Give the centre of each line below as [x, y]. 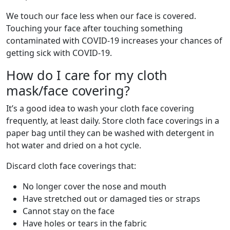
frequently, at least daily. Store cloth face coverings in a [113, 121]
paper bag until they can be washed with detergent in [110, 133]
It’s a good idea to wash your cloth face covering [100, 108]
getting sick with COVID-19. [59, 53]
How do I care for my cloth [87, 75]
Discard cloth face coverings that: [71, 166]
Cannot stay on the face [69, 211]
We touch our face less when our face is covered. [101, 16]
